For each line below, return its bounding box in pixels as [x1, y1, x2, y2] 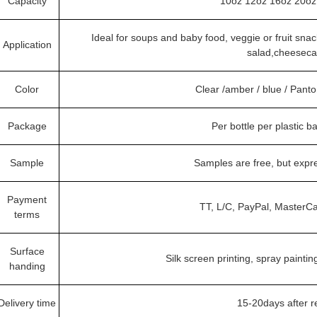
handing [8, 260, 45, 272]
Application [2, 39, 52, 50]
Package [7, 120, 47, 132]
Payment [7, 194, 47, 205]
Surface [9, 246, 45, 257]
